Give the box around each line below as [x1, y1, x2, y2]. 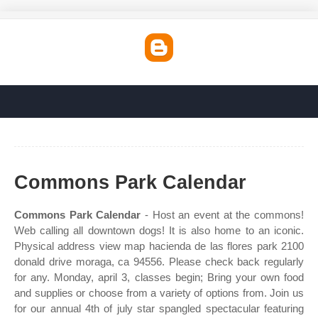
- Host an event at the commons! [141, 209, 305, 221]
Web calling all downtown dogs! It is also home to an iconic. [14, 224, 304, 236]
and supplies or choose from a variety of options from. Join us [14, 287, 304, 299]
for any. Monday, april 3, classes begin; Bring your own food [14, 271, 304, 283]
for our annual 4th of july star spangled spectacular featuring [14, 302, 304, 314]
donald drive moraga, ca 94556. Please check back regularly [14, 256, 304, 268]
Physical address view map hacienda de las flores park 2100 [14, 240, 304, 252]
